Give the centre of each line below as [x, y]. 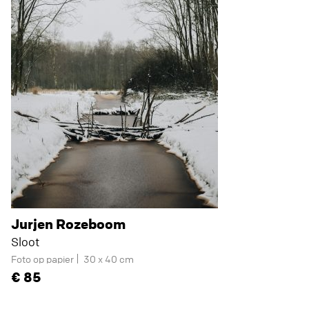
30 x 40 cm [109, 259]
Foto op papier [42, 259]
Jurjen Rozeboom [68, 224]
